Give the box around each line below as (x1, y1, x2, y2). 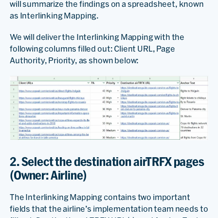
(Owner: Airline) (10, 168, 87, 182)
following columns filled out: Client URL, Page (10, 44, 175, 53)
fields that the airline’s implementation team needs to (10, 204, 208, 213)
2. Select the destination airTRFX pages (10, 154, 204, 168)
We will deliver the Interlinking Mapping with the (10, 32, 185, 41)
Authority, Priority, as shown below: (10, 55, 139, 65)
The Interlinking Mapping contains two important (10, 192, 190, 201)
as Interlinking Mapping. (10, 11, 100, 20)
